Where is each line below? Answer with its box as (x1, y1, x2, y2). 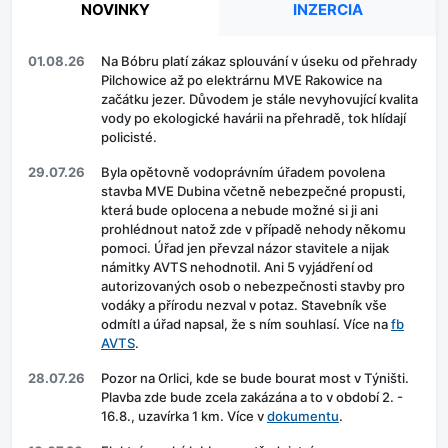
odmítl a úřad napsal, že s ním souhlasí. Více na (101, 316, 391, 333)
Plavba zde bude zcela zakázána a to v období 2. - (101, 389, 403, 406)
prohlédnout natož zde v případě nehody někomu (101, 221, 406, 238)
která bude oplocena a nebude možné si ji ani (101, 202, 378, 219)
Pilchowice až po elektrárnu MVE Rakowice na (101, 72, 382, 89)
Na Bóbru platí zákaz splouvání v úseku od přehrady (101, 53, 417, 70)
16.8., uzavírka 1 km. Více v (101, 408, 267, 425)
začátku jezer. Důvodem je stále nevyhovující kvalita (101, 91, 418, 108)
